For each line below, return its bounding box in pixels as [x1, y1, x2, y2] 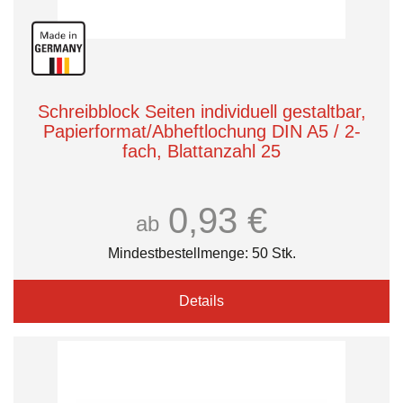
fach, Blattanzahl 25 [122, 141, 281, 161]
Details [179, 293, 224, 309]
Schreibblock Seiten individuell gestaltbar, [37, 102, 366, 121]
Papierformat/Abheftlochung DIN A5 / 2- [42, 121, 361, 141]
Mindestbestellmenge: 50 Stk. [107, 246, 296, 261]
